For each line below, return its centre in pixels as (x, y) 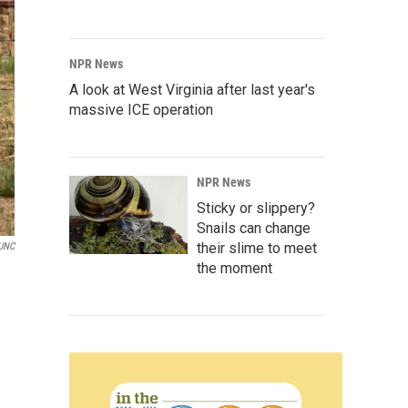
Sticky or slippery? (256, 208)
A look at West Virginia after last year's (192, 90)
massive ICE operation (141, 110)
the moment (235, 268)
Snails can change (254, 228)
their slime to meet (257, 248)
